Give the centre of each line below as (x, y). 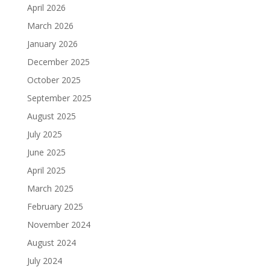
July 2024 (44, 261)
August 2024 (51, 243)
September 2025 (59, 98)
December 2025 (58, 62)
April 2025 (46, 170)
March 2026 (50, 26)
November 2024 (58, 224)
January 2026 (52, 44)
